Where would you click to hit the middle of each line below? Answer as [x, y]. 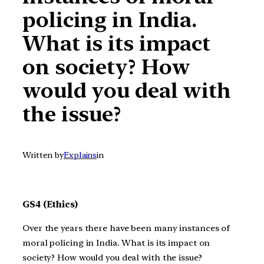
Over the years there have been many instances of [126, 228]
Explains [80, 155]
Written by [43, 155]
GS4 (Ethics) [50, 205]
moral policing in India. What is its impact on [116, 243]
